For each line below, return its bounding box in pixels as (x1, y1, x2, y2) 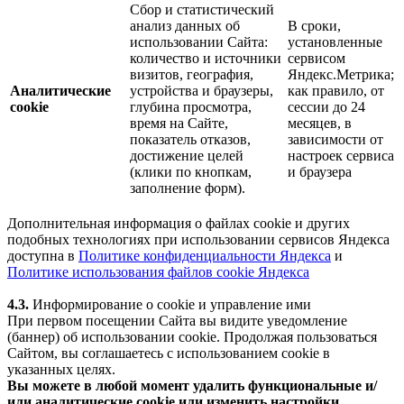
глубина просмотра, (130, 98, 252, 115)
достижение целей (130, 147, 243, 163)
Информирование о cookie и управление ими (29, 296, 311, 312)
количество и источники (130, 50, 281, 66)
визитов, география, (130, 66, 253, 82)
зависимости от (288, 131, 383, 147)
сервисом (288, 50, 345, 66)
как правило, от (288, 82, 384, 98)
